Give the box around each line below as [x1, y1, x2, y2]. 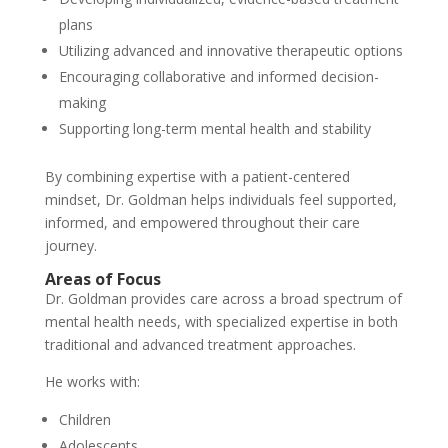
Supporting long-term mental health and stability [58, 118, 371, 138]
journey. [44, 235, 97, 255]
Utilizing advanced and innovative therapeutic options [58, 40, 403, 60]
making [58, 92, 106, 112]
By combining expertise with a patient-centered [44, 166, 350, 186]
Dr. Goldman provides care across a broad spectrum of [44, 288, 402, 308]
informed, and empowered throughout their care [44, 212, 360, 232]
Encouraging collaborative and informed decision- [58, 66, 379, 86]
